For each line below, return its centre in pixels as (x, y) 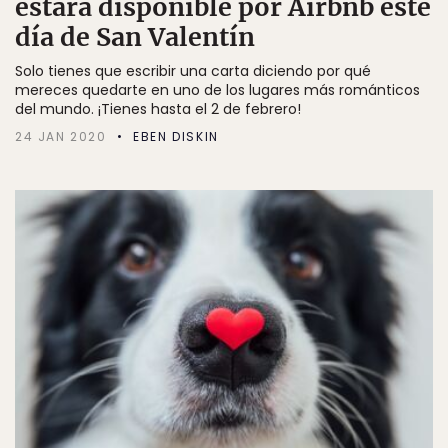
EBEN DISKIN (176, 136)
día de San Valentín (135, 36)
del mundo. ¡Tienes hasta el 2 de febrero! (158, 108)
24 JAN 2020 (61, 136)
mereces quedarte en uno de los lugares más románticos (217, 89)
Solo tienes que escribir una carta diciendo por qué (193, 70)
